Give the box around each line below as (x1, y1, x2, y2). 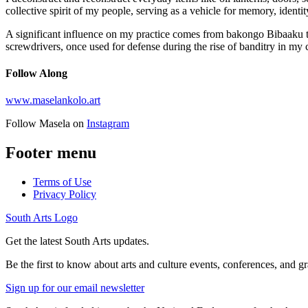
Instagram (87, 118, 129, 130)
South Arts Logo (5, 212, 78, 224)
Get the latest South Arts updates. (5, 235, 149, 247)
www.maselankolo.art (5, 94, 100, 107)
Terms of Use (33, 176, 91, 188)
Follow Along (5, 67, 67, 79)
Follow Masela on (5, 118, 87, 130)
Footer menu (5, 144, 96, 162)
